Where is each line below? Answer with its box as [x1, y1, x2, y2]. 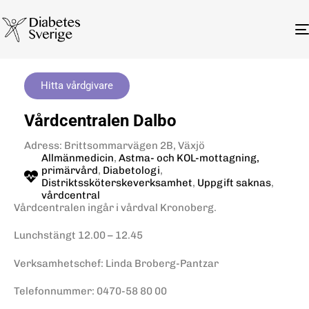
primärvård [41, 163, 98, 177]
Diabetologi [103, 163, 160, 177]
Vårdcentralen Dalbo [24, 110, 177, 130]
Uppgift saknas [197, 176, 271, 189]
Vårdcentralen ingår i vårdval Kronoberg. [14, 201, 217, 214]
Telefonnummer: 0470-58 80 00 [14, 285, 167, 298]
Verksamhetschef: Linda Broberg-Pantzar [14, 257, 219, 270]
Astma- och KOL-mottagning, [119, 151, 259, 164]
